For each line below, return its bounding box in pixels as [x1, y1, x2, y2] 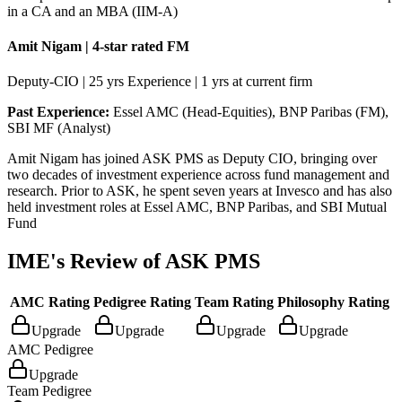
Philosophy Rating [277, 294, 389, 310]
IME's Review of [7, 249, 165, 274]
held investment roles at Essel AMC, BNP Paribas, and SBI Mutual [7, 199, 387, 215]
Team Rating [195, 294, 274, 310]
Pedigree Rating [93, 294, 191, 310]
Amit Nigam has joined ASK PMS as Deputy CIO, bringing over [7, 151, 377, 167]
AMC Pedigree [7, 342, 93, 358]
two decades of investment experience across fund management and [7, 167, 389, 183]
